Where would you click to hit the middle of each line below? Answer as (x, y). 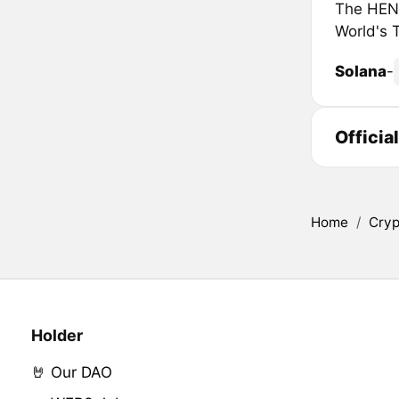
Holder (57, 336)
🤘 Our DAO (71, 373)
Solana (360, 72)
